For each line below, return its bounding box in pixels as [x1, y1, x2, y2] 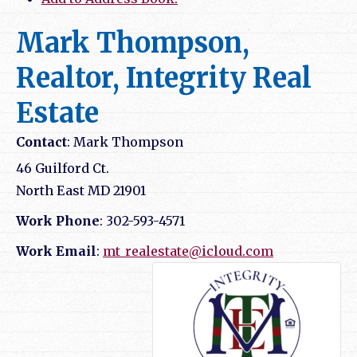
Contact [16, 134, 67, 151]
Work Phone [16, 213, 100, 229]
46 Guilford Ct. [16, 160, 109, 177]
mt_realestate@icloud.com [103, 243, 273, 260]
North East [16, 182, 84, 199]
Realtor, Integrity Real [16, 61, 312, 96]
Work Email [16, 243, 96, 260]
